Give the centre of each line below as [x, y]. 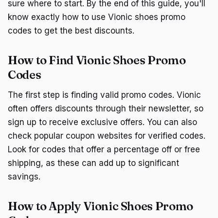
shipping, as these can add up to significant [93, 163]
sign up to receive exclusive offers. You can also [102, 122]
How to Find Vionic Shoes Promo [97, 60]
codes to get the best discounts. [71, 31]
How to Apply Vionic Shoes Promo [100, 206]
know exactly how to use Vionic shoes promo [97, 17]
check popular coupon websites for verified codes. [107, 136]
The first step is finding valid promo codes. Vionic [104, 95]
